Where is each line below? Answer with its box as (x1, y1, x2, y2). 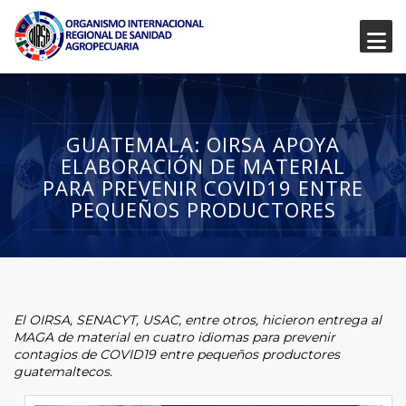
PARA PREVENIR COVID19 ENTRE (43, 173, 363, 201)
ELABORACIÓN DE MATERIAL (61, 151, 345, 179)
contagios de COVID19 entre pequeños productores (14, 345, 340, 362)
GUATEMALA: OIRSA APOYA (66, 130, 340, 158)
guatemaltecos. (14, 362, 112, 380)
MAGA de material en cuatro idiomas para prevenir (14, 328, 335, 345)
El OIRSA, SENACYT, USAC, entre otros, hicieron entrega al (14, 311, 382, 328)
